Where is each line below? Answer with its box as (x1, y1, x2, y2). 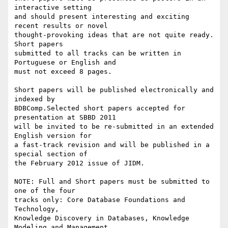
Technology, (14, 205, 59, 213)
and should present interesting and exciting (14, 13, 189, 21)
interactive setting (14, 4, 92, 12)
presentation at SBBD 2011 (14, 113, 116, 122)
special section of (14, 150, 88, 158)
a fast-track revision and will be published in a (14, 141, 210, 149)
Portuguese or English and (14, 59, 116, 67)
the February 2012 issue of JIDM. (14, 159, 145, 167)
